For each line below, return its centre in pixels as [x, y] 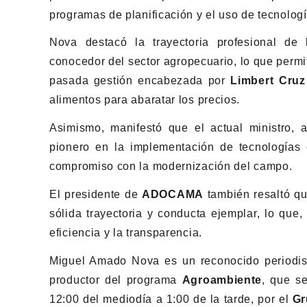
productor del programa [116, 280]
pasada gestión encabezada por [140, 81]
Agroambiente [222, 280]
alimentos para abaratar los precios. [145, 100]
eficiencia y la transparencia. [126, 232]
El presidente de [96, 194]
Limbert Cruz [268, 81]
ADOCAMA [173, 194]
